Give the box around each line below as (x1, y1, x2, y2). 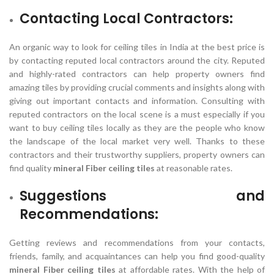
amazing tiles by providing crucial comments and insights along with (9, 82, 265, 92)
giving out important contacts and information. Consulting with (9, 95, 265, 106)
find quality (9, 163, 53, 173)
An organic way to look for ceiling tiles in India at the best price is (9, 42, 265, 52)
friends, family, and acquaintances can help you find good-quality (9, 251, 265, 261)
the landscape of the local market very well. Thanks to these (9, 136, 265, 146)
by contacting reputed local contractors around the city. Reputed (9, 55, 265, 65)
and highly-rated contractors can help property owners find (9, 68, 265, 79)
